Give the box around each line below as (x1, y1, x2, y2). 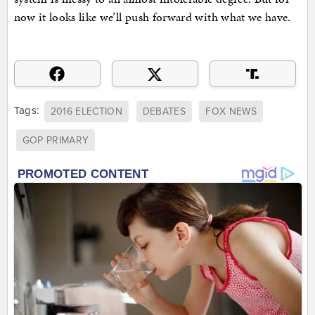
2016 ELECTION (50, 105, 123, 117)
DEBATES (142, 105, 186, 117)
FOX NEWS (205, 105, 257, 117)
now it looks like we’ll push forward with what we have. (13, 8, 291, 26)
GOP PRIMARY (22, 134, 89, 147)
